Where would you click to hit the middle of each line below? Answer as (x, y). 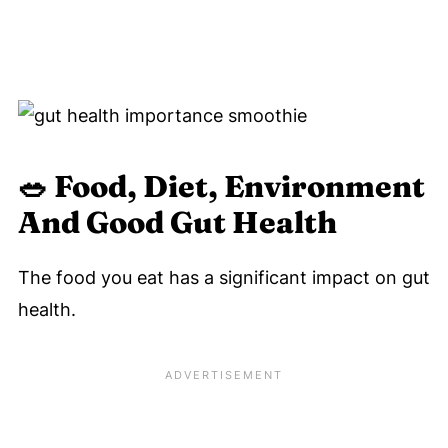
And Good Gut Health (177, 223)
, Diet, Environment (275, 187)
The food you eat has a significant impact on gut (223, 278)
